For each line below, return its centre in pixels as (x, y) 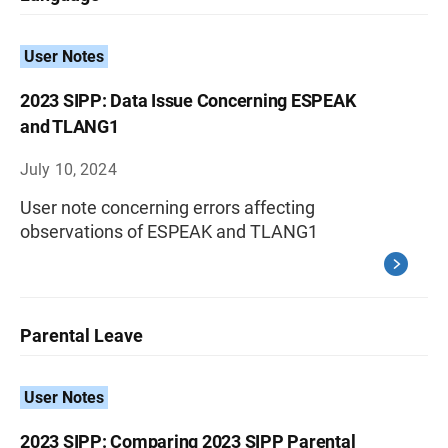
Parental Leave (81, 335)
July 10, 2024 (68, 169)
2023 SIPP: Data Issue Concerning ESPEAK (188, 100)
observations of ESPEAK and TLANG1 (169, 231)
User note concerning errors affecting (167, 207)
